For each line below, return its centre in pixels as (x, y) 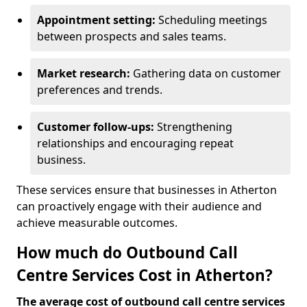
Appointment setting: (98, 20)
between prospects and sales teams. (132, 36)
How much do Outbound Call (127, 253)
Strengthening (195, 127)
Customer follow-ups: (97, 127)
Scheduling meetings (213, 20)
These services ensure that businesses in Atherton (147, 190)
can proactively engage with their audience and (139, 206)
